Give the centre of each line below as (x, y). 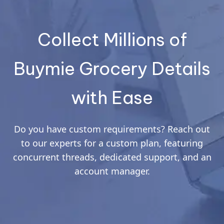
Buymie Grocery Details (112, 68)
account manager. (112, 171)
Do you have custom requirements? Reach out (112, 129)
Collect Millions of (112, 39)
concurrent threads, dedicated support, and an (112, 157)
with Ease (112, 97)
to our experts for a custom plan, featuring (112, 143)
